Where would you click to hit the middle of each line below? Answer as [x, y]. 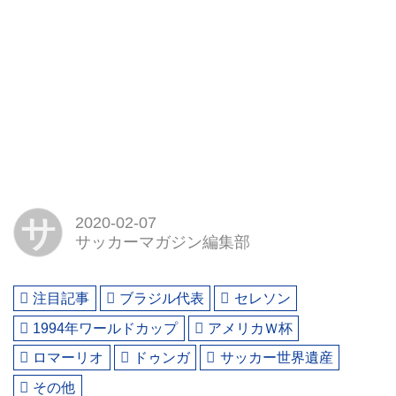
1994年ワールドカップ [106, 328]
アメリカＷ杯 [251, 328]
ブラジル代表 [162, 298]
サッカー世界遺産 [276, 358]
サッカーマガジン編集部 [162, 242]
